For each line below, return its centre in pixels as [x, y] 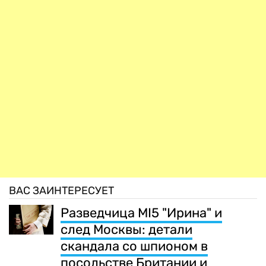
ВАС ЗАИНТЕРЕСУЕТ [61, 191]
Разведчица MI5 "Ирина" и [141, 213]
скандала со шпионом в [134, 246]
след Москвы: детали [126, 230]
